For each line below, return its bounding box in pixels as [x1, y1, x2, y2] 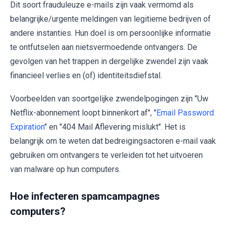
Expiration [10, 122, 44, 132]
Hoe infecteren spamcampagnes [10, 190, 160, 202]
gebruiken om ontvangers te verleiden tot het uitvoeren [10, 150, 203, 160]
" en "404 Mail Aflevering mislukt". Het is [44, 122, 186, 132]
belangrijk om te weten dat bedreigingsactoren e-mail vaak [10, 136, 216, 146]
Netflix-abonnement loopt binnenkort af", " [10, 107, 156, 118]
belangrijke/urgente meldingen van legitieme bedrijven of [10, 14, 211, 24]
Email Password [156, 107, 214, 118]
